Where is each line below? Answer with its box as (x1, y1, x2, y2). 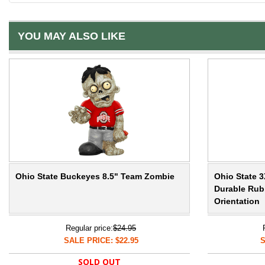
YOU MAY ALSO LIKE (18, 30, 125, 43)
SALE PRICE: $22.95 (63, 236, 138, 245)
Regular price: (66, 224, 113, 233)
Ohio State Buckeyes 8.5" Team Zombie (15, 172, 174, 182)
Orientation (214, 196, 260, 206)
